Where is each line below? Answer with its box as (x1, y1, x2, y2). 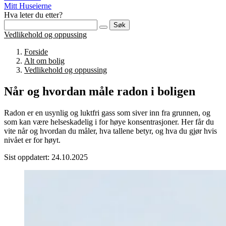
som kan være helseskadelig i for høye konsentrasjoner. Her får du (4, 117, 214, 126)
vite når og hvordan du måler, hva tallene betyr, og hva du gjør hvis (4, 126, 217, 135)
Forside (24, 47, 48, 56)
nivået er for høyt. (4, 135, 61, 144)
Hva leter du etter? (4, 11, 63, 19)
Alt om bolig (24, 56, 65, 65)
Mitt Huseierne (4, 2, 51, 10)
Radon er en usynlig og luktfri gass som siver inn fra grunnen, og (4, 108, 210, 117)
